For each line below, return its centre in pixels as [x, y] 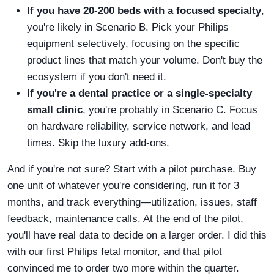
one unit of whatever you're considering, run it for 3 [123, 186]
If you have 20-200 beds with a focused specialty [144, 11]
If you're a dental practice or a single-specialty [139, 94]
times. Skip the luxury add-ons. [98, 143]
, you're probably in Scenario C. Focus [170, 110]
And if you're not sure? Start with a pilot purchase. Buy [132, 169]
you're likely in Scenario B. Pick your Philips [128, 28]
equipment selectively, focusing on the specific [133, 44]
